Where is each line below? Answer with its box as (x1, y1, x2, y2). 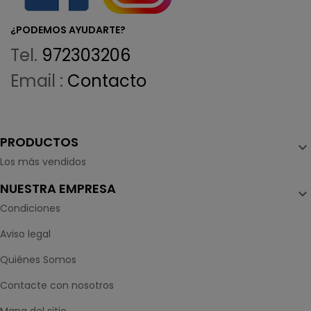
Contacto (67, 69, 146, 92)
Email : (10, 69, 67, 92)
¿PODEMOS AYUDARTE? (10, 22, 126, 37)
